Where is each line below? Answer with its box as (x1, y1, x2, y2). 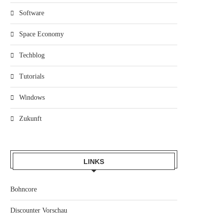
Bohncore (10, 186, 37, 193)
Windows (19, 94, 45, 101)
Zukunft (19, 115, 42, 122)
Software (19, 9, 44, 17)
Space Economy (19, 30, 64, 38)
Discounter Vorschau (10, 207, 67, 214)
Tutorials (19, 73, 44, 80)
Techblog (19, 52, 45, 59)
